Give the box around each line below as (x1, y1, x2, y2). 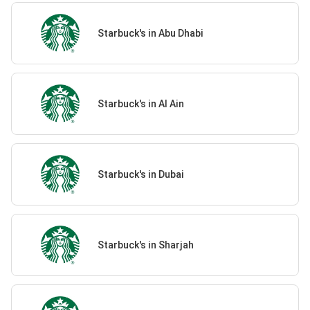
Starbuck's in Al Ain (97, 98, 184, 109)
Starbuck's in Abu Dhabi (97, 27, 203, 39)
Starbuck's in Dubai (97, 168, 184, 180)
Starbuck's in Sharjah (97, 239, 194, 250)
